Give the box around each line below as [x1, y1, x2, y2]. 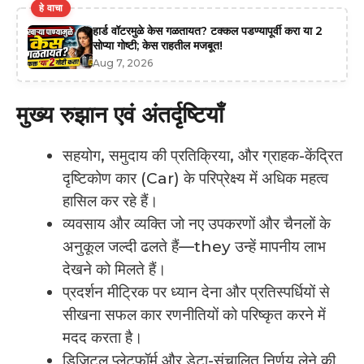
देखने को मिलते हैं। [63, 259, 167, 279]
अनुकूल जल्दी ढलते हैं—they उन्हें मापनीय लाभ [63, 236, 326, 256]
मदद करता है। [63, 327, 143, 347]
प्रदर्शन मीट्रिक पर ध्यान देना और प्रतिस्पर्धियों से [63, 282, 330, 301]
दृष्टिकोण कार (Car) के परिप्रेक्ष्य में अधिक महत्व [63, 168, 328, 188]
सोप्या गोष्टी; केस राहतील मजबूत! [93, 37, 223, 53]
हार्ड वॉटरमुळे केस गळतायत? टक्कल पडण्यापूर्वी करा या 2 [93, 23, 323, 38]
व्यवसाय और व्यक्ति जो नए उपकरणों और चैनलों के [63, 214, 331, 233]
